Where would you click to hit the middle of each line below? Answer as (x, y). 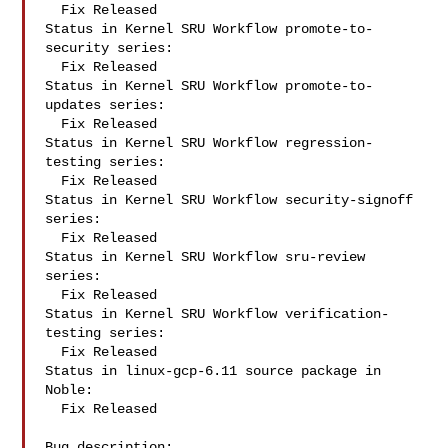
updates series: (105, 105)
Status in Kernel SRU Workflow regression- (209, 143)
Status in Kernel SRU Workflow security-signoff (229, 200)
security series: (109, 48)
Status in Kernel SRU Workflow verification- (217, 314)
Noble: (69, 390)
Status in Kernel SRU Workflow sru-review (205, 257)
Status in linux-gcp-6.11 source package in (213, 371)
